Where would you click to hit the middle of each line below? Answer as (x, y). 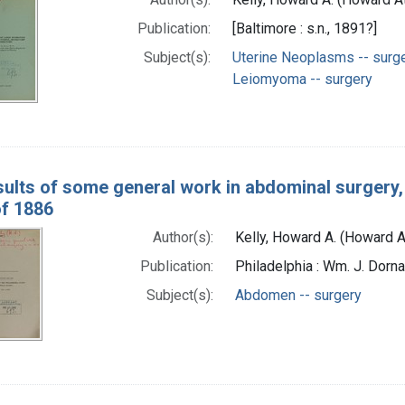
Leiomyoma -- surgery (302, 79)
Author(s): (184, 237)
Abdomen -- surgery (299, 295)
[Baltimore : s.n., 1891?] (304, 28)
